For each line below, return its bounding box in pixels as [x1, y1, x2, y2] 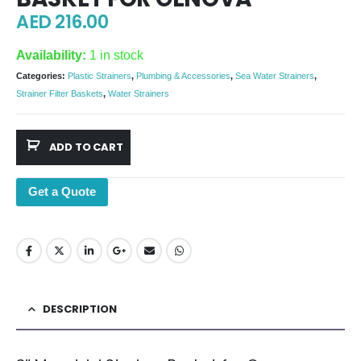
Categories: [16, 71, 68, 81]
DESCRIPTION [43, 301, 117, 317]
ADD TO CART [48, 139, 123, 155]
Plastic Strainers [68, 71, 131, 81]
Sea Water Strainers [235, 71, 314, 81]
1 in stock [89, 48, 143, 62]
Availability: [16, 48, 89, 62]
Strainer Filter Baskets [16, 89, 103, 99]
